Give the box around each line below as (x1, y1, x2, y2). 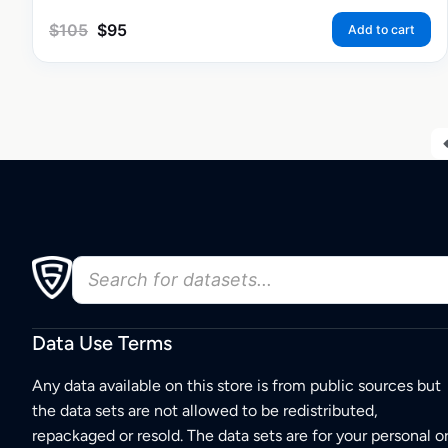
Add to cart (348, 21, 415, 37)
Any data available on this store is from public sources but (32, 376, 441, 396)
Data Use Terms (32, 331, 172, 356)
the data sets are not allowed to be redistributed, (32, 401, 378, 421)
